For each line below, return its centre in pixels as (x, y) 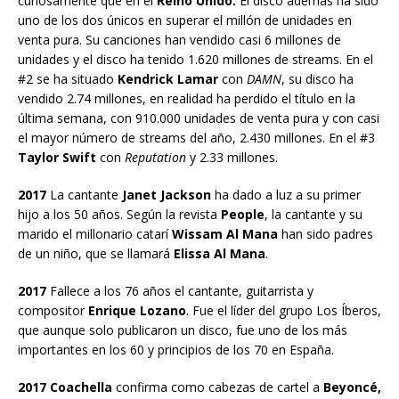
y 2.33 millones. (232, 157)
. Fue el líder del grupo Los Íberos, (284, 310)
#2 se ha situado (66, 78)
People (243, 214)
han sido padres (326, 233)
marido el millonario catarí (95, 233)
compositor (53, 310)
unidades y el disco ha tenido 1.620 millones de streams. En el (195, 59)
